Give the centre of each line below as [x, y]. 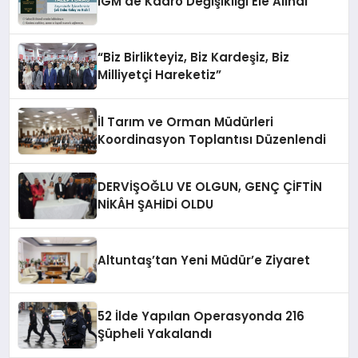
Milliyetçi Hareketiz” [160, 75]
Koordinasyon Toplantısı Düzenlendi [212, 140]
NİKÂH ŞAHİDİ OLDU [156, 205]
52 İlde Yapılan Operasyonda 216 [201, 316]
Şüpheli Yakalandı [155, 334]
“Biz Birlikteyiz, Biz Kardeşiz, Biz [194, 58]
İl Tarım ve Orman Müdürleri [186, 122]
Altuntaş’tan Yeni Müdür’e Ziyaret [204, 261]
